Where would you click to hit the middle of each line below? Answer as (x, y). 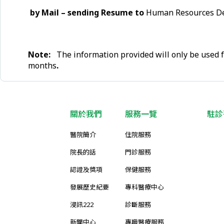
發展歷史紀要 (89, 187)
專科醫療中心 (144, 187)
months (42, 65)
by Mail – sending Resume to (86, 12)
